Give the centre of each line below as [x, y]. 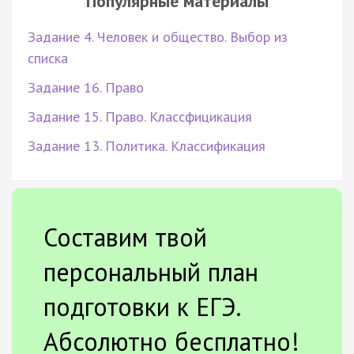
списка [48, 58]
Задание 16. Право [86, 87]
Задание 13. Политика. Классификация [147, 145]
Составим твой [125, 237]
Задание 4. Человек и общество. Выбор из [158, 36]
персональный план [151, 271]
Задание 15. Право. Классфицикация [140, 116]
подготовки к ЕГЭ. [142, 306]
